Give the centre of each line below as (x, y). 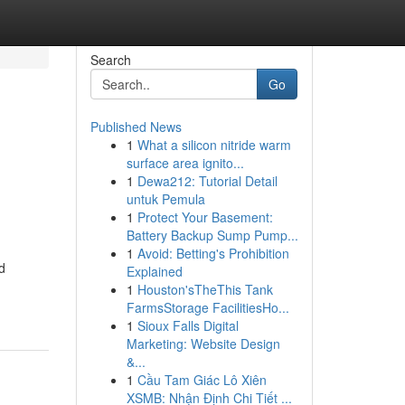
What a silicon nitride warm (214, 145)
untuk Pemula (165, 199)
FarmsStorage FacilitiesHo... (207, 307)
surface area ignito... (185, 163)
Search (110, 60)
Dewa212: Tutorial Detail (207, 181)
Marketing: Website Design (203, 344)
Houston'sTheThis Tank (205, 289)
